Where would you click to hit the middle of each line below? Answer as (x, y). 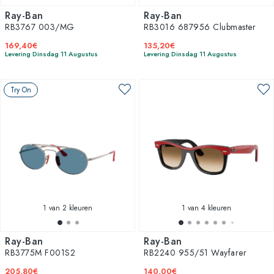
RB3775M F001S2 (40, 252)
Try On (21, 90)
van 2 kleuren (69, 208)
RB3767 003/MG (40, 27)
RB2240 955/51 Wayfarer (195, 252)
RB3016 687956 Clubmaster (200, 27)
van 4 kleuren (208, 208)
